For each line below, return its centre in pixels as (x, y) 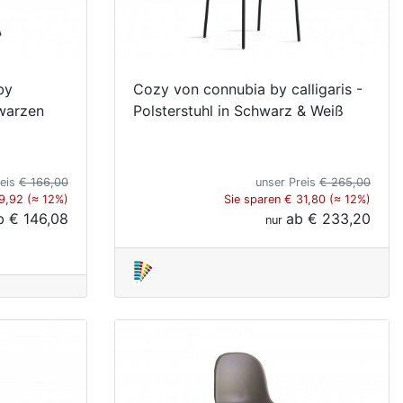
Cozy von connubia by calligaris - (248, 89)
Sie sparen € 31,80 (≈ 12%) (297, 199)
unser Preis (287, 182)
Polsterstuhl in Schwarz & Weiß (238, 110)
